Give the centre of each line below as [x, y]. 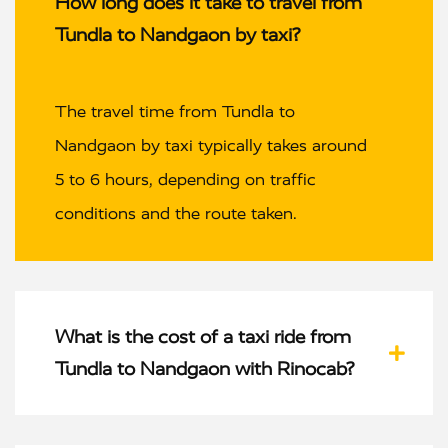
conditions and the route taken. [176, 213]
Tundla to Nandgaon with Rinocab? [204, 368]
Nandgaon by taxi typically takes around [211, 145]
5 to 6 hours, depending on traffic [185, 179]
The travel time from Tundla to [175, 111]
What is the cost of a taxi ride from [203, 336]
